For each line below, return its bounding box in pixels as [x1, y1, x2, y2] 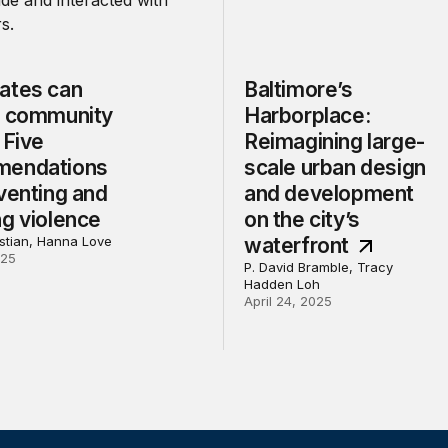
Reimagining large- [243, 128, 425, 154]
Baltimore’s [243, 76, 353, 102]
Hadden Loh [243, 275, 320, 292]
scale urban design [243, 154, 426, 180]
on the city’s [243, 206, 360, 232]
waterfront [243, 232, 354, 258]
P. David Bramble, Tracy [243, 258, 393, 275]
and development [243, 180, 414, 206]
